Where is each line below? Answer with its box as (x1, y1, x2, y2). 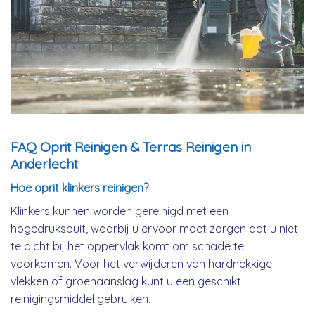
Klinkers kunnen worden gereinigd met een (11, 203, 229, 218)
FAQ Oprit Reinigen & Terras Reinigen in (11, 139, 251, 156)
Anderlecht (11, 155, 78, 173)
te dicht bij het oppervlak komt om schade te (11, 238, 244, 253)
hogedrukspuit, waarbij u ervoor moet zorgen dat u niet (11, 221, 298, 236)
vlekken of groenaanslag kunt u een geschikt (11, 274, 241, 288)
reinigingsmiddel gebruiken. (11, 291, 150, 306)
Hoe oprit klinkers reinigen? (11, 180, 148, 195)
